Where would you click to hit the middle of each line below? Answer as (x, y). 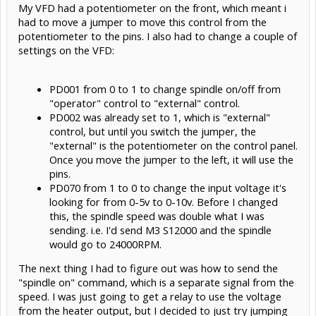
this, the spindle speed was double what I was (157, 215)
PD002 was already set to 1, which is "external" (160, 117)
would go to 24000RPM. (105, 244)
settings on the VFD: (66, 50)
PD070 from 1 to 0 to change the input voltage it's (168, 187)
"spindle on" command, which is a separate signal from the (156, 282)
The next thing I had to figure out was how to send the (148, 268)
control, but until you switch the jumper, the (153, 131)
